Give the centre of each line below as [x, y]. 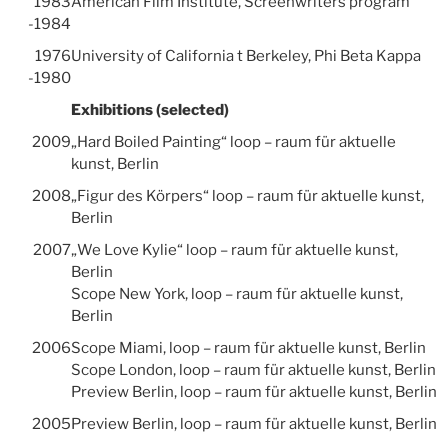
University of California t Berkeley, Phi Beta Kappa [245, 56]
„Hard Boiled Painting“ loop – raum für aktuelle [233, 142]
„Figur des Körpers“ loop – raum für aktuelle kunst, [247, 196]
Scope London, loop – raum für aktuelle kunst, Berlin [253, 370]
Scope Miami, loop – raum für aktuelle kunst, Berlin [248, 348]
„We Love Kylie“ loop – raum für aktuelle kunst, [234, 250]
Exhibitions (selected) [149, 110]
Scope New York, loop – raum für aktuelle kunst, [236, 294]
